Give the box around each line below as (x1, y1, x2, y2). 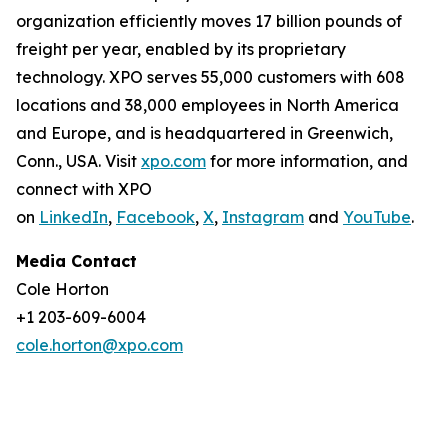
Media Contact (16, 251, 137, 271)
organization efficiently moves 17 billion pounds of (16, 11, 402, 31)
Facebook (116, 207, 195, 227)
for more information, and (206, 151, 408, 171)
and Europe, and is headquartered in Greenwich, (16, 123, 393, 143)
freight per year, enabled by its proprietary (16, 39, 346, 59)
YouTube (343, 207, 411, 227)
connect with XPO (16, 179, 152, 199)
